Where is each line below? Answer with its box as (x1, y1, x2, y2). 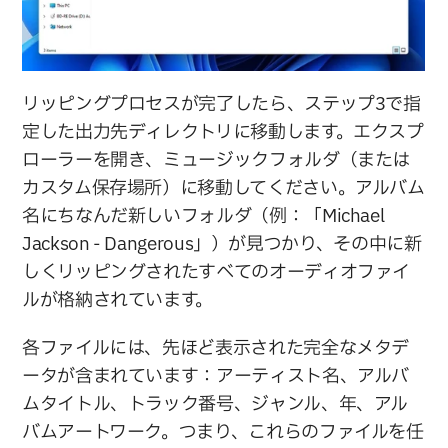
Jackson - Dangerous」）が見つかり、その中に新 (22, 230, 422, 258)
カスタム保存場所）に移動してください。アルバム (22, 174, 426, 202)
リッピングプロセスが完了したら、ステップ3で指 (22, 90, 422, 118)
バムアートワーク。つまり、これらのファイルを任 (22, 418, 425, 446)
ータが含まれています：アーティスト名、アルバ (22, 362, 410, 390)
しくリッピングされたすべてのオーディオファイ (22, 258, 411, 286)
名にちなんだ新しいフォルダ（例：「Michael (22, 202, 385, 230)
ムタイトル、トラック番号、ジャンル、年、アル (22, 390, 409, 418)
